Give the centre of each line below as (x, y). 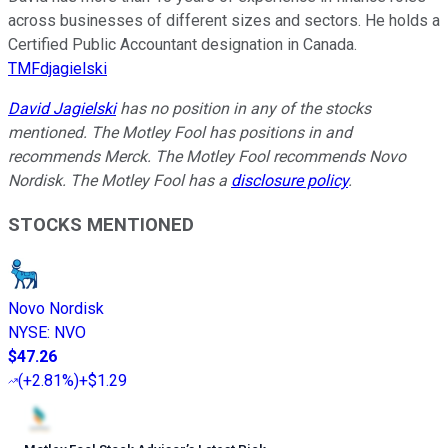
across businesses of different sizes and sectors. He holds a (224, 20)
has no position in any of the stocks (243, 108)
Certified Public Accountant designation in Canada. (182, 44)
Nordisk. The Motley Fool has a (119, 180)
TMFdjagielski (57, 68)
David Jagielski (62, 108)
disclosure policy (289, 180)
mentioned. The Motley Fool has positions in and (180, 132)
